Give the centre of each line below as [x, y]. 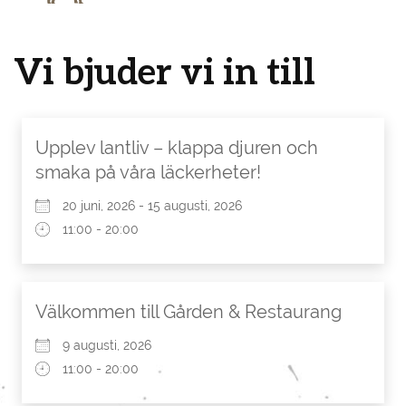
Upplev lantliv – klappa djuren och [177, 148]
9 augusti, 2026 [107, 345]
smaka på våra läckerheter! [148, 172]
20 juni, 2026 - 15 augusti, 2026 [152, 206]
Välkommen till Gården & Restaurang [188, 312]
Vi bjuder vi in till [164, 71]
